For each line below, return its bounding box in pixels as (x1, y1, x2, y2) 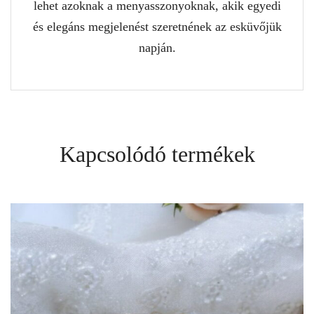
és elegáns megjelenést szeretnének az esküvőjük (32, 19, 282, 34)
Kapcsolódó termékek (59, 141, 255, 167)
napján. (138, 40, 176, 55)
